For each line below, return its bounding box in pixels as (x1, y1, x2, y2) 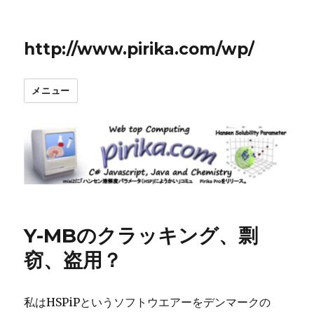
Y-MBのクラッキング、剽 (24, 223, 259, 247)
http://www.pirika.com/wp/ (24, 39, 255, 59)
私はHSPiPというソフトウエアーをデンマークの (24, 294, 271, 309)
